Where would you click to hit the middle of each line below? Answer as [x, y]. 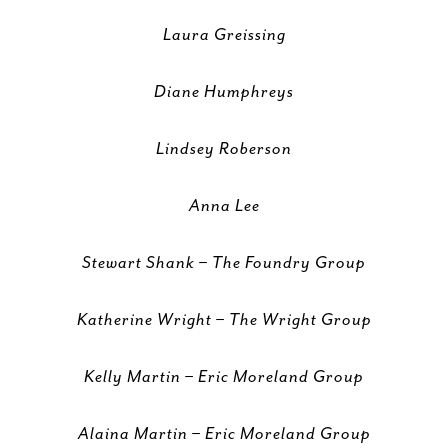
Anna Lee [224, 206]
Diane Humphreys [224, 92]
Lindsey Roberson [224, 149]
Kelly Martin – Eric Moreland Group [224, 377]
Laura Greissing [224, 35]
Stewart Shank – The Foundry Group [224, 263]
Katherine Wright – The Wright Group [224, 320]
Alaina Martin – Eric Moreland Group [224, 434]
